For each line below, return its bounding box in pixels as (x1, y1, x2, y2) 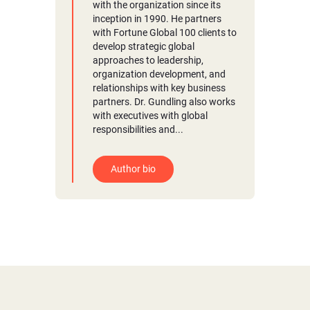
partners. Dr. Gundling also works (93, 96, 235, 108)
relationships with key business (93, 82, 226, 94)
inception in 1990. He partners (93, 13, 221, 25)
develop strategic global (93, 41, 194, 53)
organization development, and (93, 69, 226, 80)
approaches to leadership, (93, 55, 203, 66)
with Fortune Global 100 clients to (93, 27, 237, 39)
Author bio (111, 163, 156, 175)
